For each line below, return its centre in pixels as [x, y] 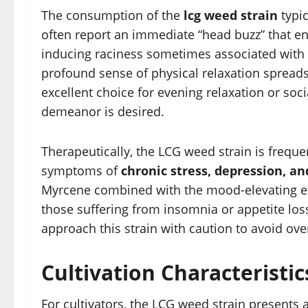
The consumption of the [112, 15]
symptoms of [81, 171]
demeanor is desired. [103, 112]
